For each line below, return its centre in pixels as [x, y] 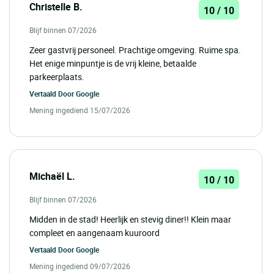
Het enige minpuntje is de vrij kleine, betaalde [113, 64]
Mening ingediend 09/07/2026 [80, 266]
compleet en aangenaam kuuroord [94, 233]
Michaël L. [52, 176]
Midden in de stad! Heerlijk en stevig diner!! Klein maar [130, 220]
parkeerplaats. [57, 77]
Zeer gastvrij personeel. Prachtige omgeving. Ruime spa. [135, 50]
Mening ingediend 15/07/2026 [80, 110]
